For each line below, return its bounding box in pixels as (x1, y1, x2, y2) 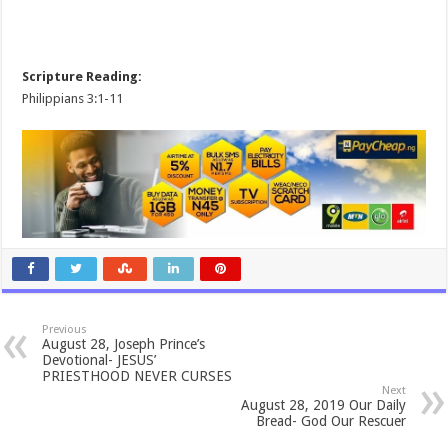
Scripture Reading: (22, 69, 143, 84)
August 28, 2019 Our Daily (240, 396, 406, 413)
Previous (42, 322, 88, 336)
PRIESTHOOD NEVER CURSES (42, 367, 233, 384)
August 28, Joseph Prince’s (42, 335, 206, 352)
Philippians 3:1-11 (22, 91, 124, 106)
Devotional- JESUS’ (42, 351, 157, 368)
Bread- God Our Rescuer (255, 412, 406, 429)
